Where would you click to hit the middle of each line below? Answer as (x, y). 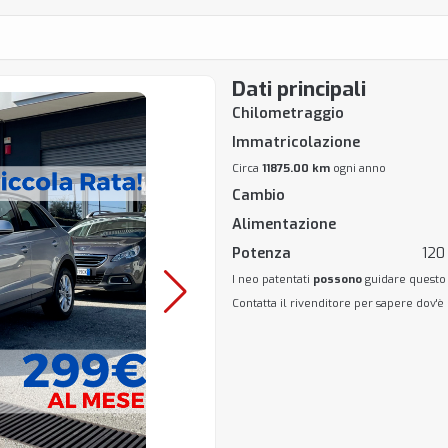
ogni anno (357, 168)
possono (337, 279)
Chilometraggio (287, 113)
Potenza (261, 253)
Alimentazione (283, 224)
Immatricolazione (295, 142)
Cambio (258, 195)
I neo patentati (272, 279)
